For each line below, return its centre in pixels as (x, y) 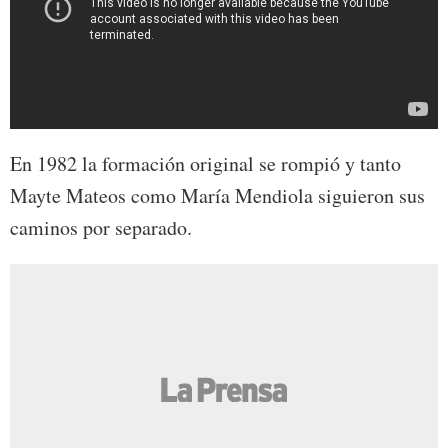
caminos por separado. (101, 228)
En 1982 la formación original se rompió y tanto (205, 164)
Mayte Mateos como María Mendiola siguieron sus (217, 196)
